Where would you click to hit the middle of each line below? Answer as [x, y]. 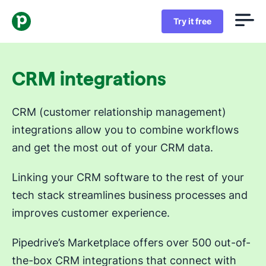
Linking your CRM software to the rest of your [128, 177]
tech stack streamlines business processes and [130, 195]
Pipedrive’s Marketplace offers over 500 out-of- [131, 243]
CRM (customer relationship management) [119, 112]
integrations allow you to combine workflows [125, 130]
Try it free [192, 21]
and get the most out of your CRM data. [113, 148]
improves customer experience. [91, 213]
